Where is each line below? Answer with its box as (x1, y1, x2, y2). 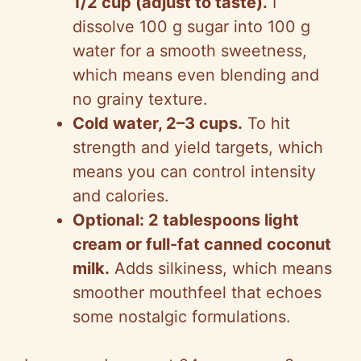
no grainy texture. (73, 89, 208, 110)
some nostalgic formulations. (73, 307, 291, 327)
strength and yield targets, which (73, 138, 323, 158)
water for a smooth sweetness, (73, 41, 307, 61)
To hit (243, 114, 290, 134)
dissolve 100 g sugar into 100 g (73, 17, 310, 37)
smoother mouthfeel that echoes (73, 283, 322, 303)
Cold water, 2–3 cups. (73, 114, 243, 134)
